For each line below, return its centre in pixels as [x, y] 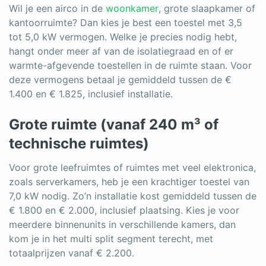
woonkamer [132, 8]
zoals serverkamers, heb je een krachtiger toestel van [129, 181]
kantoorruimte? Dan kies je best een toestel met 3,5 [126, 22]
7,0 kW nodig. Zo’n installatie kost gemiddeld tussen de [133, 196]
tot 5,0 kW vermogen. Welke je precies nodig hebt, [123, 37]
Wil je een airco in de [57, 8]
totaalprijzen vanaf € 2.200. [72, 253]
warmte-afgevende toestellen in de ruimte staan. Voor [130, 65]
